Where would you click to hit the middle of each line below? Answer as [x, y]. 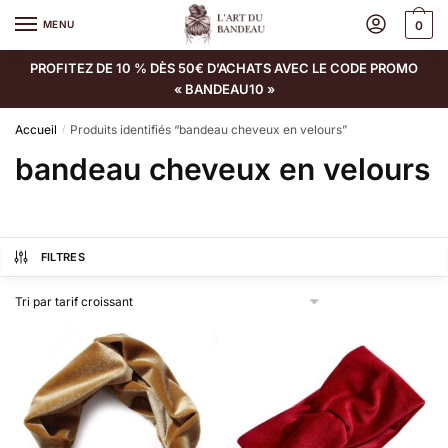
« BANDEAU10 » [224, 88]
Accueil [36, 129]
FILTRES [63, 256]
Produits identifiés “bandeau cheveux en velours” [209, 129]
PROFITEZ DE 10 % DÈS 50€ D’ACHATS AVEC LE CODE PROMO [224, 67]
